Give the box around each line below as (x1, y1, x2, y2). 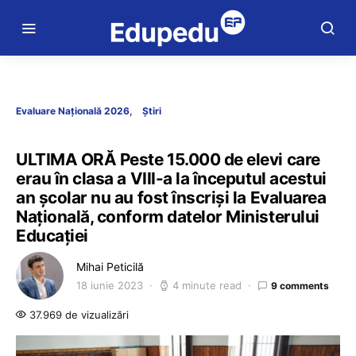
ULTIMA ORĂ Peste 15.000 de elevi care (16, 149, 320, 169)
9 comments (271, 279, 329, 292)
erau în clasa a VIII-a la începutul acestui (16, 168, 327, 188)
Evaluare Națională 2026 (16, 105, 130, 117)
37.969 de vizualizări (26, 308, 129, 321)
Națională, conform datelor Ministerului (16, 207, 319, 226)
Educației (16, 226, 88, 246)
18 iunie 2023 (76, 279, 143, 292)
